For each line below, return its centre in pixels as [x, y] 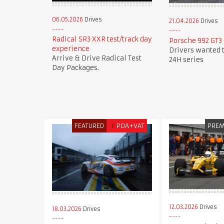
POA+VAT [131, 126]
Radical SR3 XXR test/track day [102, 39]
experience [70, 48]
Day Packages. [75, 67]
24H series [186, 59]
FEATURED [89, 126]
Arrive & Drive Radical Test [96, 58]
